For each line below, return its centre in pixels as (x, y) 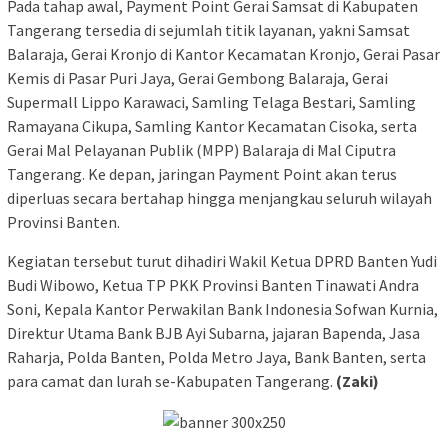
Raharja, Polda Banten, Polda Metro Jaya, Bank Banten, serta (216, 357)
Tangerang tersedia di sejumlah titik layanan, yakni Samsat (208, 30)
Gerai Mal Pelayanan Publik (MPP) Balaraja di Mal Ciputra (201, 150)
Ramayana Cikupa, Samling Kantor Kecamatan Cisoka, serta (212, 126)
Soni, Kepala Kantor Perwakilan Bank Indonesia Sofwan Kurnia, (222, 309)
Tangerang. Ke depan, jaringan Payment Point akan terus (202, 174)
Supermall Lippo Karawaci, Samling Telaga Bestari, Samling (211, 102)
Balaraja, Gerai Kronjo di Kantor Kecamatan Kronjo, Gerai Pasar (223, 54)
